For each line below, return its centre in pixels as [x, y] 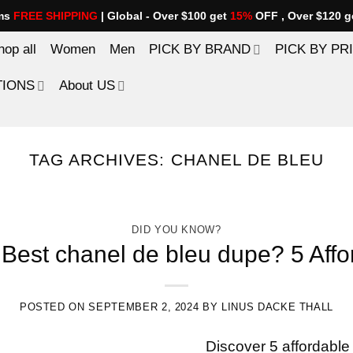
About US [87, 85]
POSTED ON [54, 307]
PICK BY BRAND [200, 49]
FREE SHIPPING [56, 16]
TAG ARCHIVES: [100, 160]
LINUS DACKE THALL [278, 307]
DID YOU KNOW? [176, 229]
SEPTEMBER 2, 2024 [144, 307]
